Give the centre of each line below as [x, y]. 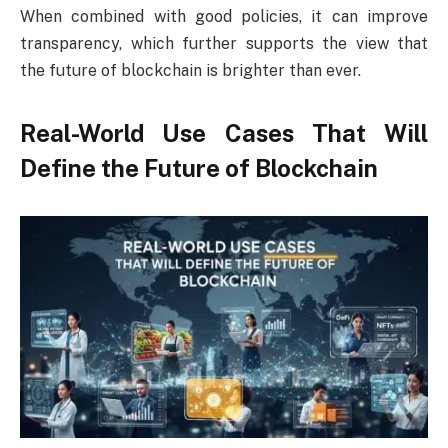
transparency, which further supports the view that [224, 44]
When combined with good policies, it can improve [224, 17]
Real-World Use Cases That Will [224, 133]
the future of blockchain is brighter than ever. [190, 71]
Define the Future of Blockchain [199, 168]
